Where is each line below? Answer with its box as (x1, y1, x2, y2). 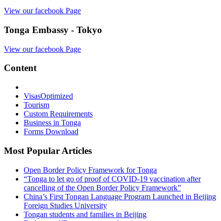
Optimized (40, 92, 73, 101)
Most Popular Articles (4, 145, 92, 156)
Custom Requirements (24, 110, 93, 118)
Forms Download (24, 127, 78, 136)
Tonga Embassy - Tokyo (4, 24, 102, 35)
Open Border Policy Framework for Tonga (24, 165, 157, 174)
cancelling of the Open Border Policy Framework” (24, 183, 181, 192)
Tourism (24, 101, 49, 110)
